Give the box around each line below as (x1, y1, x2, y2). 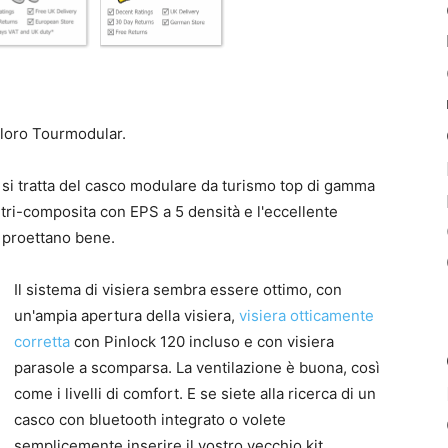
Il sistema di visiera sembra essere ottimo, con (14, 280, 342, 300)
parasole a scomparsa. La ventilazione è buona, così (14, 358, 380, 378)
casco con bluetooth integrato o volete (14, 410, 286, 430)
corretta (14, 332, 70, 352)
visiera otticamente (239, 306, 374, 326)
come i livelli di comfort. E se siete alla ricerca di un (14, 384, 376, 404)
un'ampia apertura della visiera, (14, 306, 239, 326)
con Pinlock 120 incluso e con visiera (70, 332, 334, 352)
